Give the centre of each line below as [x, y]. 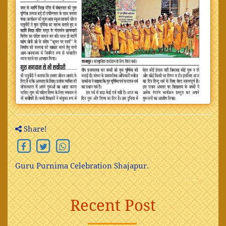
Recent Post [113, 205]
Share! [34, 129]
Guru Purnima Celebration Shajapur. [82, 166]
